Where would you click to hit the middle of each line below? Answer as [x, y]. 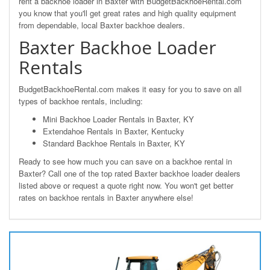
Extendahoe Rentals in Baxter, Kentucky [114, 131]
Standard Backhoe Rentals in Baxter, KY [114, 143]
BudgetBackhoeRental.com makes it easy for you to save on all [130, 89]
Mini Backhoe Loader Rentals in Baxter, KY [118, 119]
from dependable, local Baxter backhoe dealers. [102, 25]
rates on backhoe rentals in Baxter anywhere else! [106, 197]
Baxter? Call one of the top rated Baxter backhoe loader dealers [130, 173]
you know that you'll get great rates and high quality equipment [127, 13]
